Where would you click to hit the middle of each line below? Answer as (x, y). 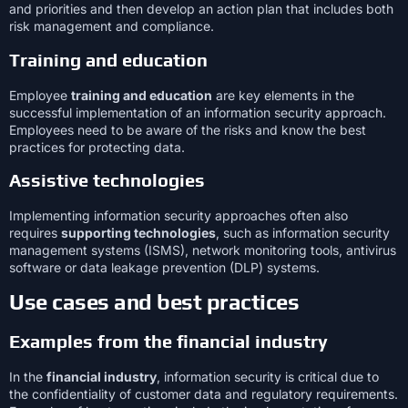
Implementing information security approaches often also (178, 216)
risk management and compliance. (112, 26)
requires (35, 233)
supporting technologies (138, 233)
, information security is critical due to (268, 376)
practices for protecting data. (97, 147)
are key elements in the (283, 95)
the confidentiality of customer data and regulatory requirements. (204, 393)
